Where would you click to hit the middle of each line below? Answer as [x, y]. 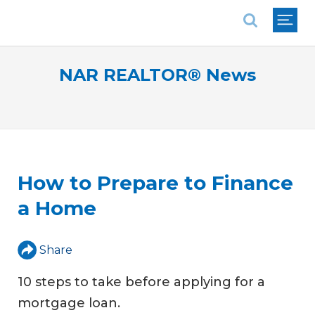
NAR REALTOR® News [157, 75]
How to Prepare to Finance [155, 183]
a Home [57, 208]
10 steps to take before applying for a [141, 282]
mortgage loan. [69, 303]
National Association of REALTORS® [117, 10]
